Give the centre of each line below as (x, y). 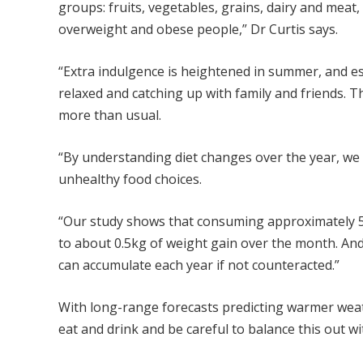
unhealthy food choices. (130, 179)
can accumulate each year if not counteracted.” (199, 265)
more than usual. (110, 115)
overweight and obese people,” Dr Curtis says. (198, 29)
